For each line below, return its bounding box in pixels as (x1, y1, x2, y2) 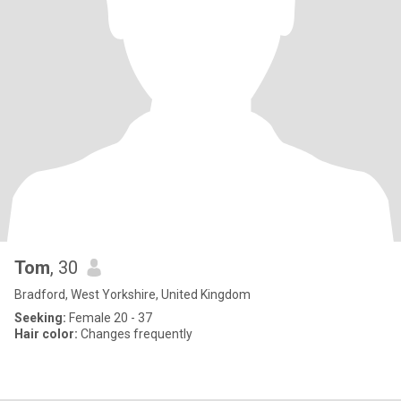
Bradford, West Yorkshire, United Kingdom (14, 287, 251, 302)
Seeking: (14, 311, 66, 325)
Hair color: (14, 327, 78, 341)
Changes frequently (78, 327, 192, 341)
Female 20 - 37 (66, 311, 152, 325)
